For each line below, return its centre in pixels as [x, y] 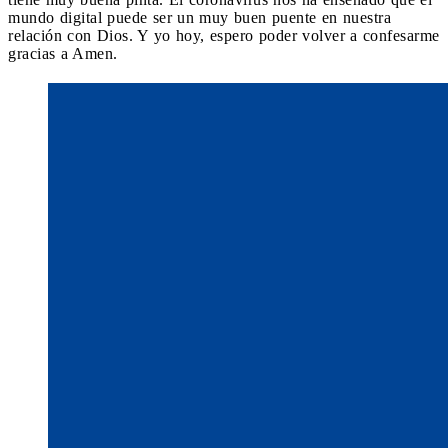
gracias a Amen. [63, 53]
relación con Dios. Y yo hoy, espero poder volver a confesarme [224, 35]
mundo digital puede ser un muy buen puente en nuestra [199, 17]
